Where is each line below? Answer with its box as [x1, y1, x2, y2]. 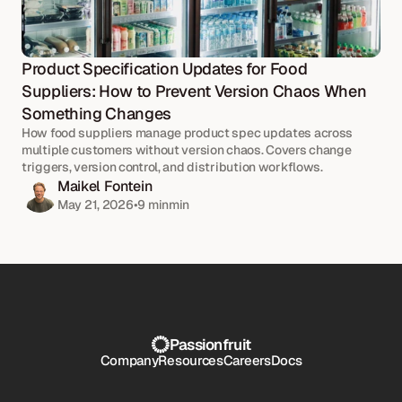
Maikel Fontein [57, 177, 153, 197]
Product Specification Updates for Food [22, 58, 308, 80]
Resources [158, 352, 223, 370]
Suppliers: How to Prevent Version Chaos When [22, 81, 367, 102]
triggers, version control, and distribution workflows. [22, 159, 323, 176]
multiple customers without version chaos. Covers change [22, 142, 352, 159]
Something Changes [22, 103, 171, 125]
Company [100, 352, 159, 370]
